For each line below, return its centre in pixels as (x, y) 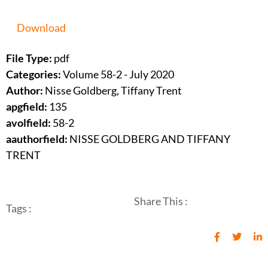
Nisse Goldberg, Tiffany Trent (113, 91)
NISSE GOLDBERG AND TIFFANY (149, 139)
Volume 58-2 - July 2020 (118, 74)
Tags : (19, 208)
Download (41, 28)
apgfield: (27, 107)
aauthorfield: (37, 139)
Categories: (34, 74)
